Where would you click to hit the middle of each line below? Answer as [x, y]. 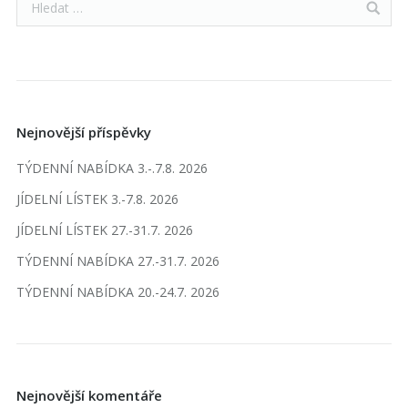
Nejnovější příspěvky [84, 133]
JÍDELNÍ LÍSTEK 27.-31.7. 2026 [105, 230]
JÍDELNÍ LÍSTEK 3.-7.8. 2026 [97, 199]
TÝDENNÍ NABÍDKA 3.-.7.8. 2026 [112, 168]
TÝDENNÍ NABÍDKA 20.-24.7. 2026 [118, 292]
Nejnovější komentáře [89, 396]
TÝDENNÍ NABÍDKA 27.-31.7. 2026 [118, 261]
